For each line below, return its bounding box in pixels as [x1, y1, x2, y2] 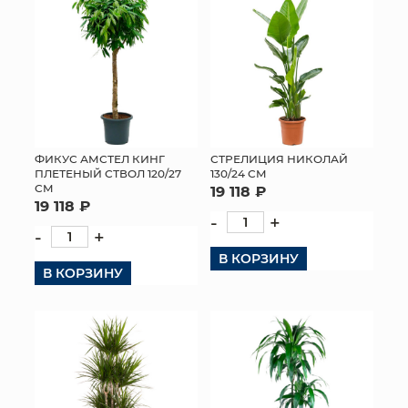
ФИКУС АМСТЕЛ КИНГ [35, 151, 165, 167]
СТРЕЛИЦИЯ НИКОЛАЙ [210, 151, 348, 166]
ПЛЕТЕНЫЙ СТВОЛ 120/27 [35, 166, 181, 181]
